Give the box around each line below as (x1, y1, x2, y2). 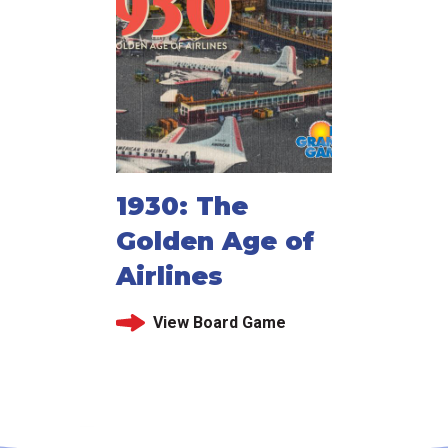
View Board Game (152, 313, 286, 333)
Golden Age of (116, 226, 314, 257)
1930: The (116, 191, 248, 222)
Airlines (116, 261, 223, 292)
